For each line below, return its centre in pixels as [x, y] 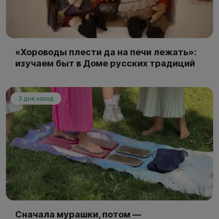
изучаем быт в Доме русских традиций [105, 63]
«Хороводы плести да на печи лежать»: [106, 52]
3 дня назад [36, 98]
